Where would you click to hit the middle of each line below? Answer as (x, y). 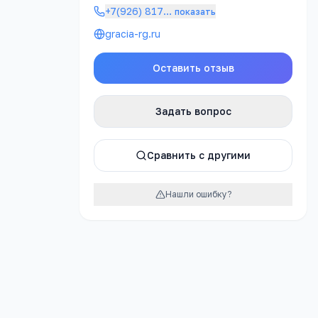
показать (195, 12)
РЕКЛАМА (39, 21)
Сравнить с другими (199, 155)
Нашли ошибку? (198, 194)
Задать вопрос (193, 111)
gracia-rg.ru (133, 34)
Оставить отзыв (193, 68)
